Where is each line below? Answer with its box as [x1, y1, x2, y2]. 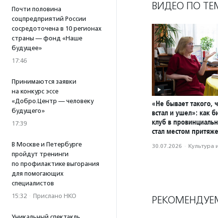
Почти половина [12, 5, 61, 13]
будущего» [12, 107, 45, 114]
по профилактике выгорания [12, 160, 99, 167]
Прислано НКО [33, 192, 76, 200]
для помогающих [12, 170, 64, 177]
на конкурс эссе [12, 88, 58, 95]
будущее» [12, 44, 42, 52]
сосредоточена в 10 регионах [12, 25, 102, 32]
